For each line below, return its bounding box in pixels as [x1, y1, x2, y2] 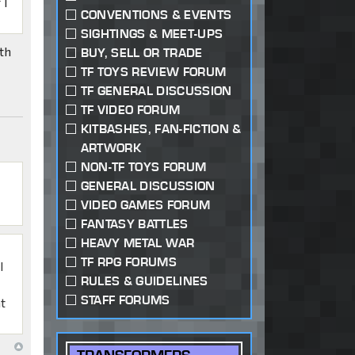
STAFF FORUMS [80, 292, 170, 308]
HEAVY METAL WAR [80, 235, 195, 251]
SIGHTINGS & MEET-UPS [80, 26, 223, 42]
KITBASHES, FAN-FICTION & [80, 121, 242, 137]
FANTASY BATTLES [80, 216, 189, 232]
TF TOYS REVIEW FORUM [80, 64, 227, 80]
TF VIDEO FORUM [80, 102, 181, 118]
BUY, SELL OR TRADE [80, 45, 203, 61]
